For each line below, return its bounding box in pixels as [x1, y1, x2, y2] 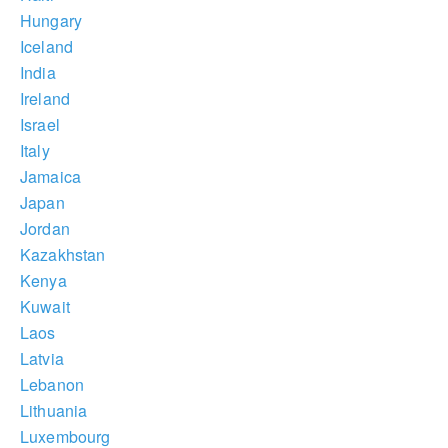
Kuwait [20, 295, 70, 318]
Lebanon [20, 373, 85, 396]
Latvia [20, 347, 64, 370]
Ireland [20, 87, 71, 110]
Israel [20, 113, 60, 136]
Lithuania [20, 399, 88, 422]
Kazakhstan [20, 243, 106, 266]
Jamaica [20, 165, 82, 188]
